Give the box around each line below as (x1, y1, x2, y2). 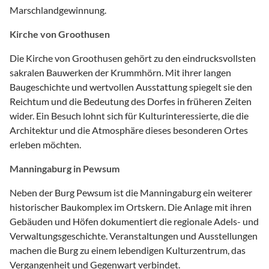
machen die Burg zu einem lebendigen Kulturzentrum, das (10, 244, 246, 256)
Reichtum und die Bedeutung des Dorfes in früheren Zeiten (10, 95, 252, 107)
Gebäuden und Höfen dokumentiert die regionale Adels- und (10, 215, 259, 227)
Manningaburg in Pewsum (10, 162, 119, 174)
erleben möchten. (10, 138, 81, 150)
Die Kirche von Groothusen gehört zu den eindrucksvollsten (10, 52, 256, 64)
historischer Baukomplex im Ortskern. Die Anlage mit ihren (10, 201, 252, 213)
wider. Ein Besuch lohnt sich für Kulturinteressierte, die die (10, 109, 249, 121)
